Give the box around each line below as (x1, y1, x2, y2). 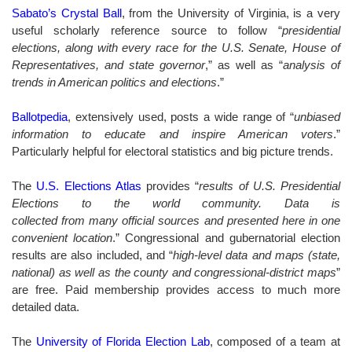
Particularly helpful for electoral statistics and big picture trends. (12, 144, 336, 158)
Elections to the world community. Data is (12, 196, 340, 210)
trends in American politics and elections (12, 75, 217, 89)
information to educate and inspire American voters (12, 126, 333, 141)
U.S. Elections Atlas (36, 178, 141, 192)
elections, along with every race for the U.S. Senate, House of (12, 40, 340, 54)
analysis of (283, 57, 340, 71)
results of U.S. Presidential (199, 178, 340, 192)
